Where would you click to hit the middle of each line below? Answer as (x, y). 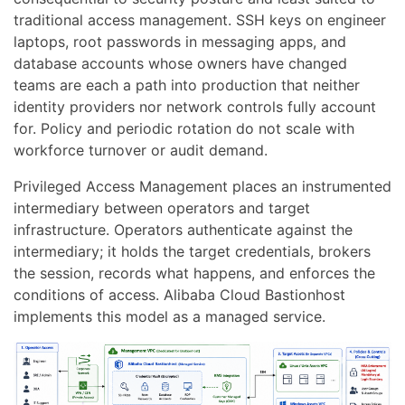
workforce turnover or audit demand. (141, 150)
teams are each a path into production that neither (187, 85)
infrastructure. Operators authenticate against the (183, 230)
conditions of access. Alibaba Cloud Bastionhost (179, 295)
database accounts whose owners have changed (180, 63)
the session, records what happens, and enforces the (194, 273)
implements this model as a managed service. (170, 316)
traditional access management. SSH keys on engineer (200, 20)
